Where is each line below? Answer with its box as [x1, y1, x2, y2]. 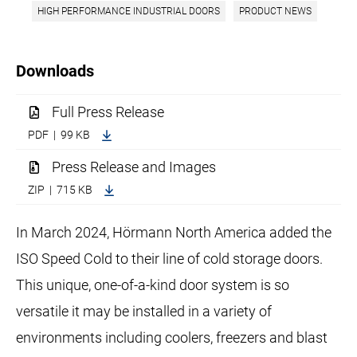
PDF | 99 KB [28, 128, 93, 142]
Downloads [16, 61, 95, 81]
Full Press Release [52, 104, 165, 121]
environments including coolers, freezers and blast [16, 328, 328, 346]
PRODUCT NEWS [239, 6, 312, 18]
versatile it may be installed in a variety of [16, 302, 273, 320]
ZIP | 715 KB [28, 183, 96, 197]
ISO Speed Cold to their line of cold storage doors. [16, 249, 324, 267]
